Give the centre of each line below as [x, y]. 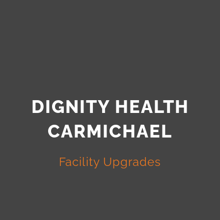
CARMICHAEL [110, 131]
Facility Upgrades [110, 162]
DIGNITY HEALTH [110, 106]
